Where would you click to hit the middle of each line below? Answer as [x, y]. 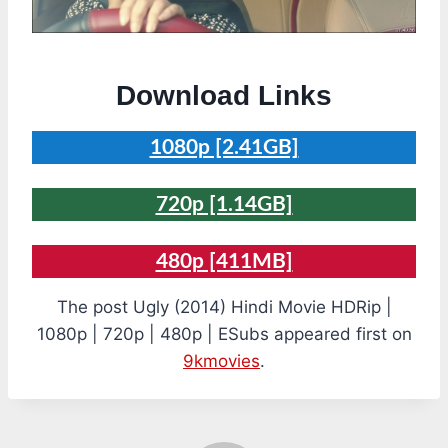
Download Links [224, 96]
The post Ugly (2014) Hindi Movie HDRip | [224, 307]
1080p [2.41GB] [224, 148]
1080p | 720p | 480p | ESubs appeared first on [224, 334]
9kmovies [221, 361]
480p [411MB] [224, 262]
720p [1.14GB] [224, 205]
